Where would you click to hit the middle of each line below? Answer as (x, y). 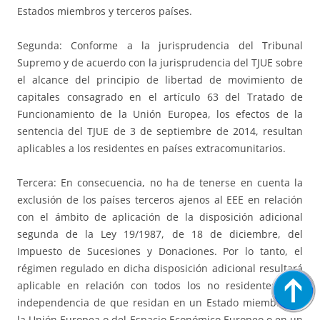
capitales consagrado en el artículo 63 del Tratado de (160, 96)
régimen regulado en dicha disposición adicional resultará (160, 268)
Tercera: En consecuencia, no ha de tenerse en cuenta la (160, 182)
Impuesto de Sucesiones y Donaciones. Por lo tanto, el (160, 251)
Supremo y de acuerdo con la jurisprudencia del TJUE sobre (160, 62)
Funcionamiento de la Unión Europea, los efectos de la (160, 114)
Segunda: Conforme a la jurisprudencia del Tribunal (160, 45)
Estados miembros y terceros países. (105, 11)
